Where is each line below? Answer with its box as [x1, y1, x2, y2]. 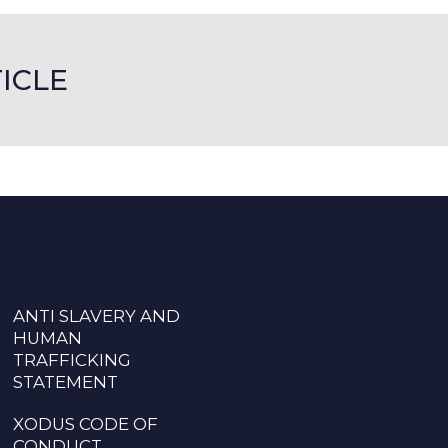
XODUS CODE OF [13, 414, 158, 435]
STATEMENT [13, 372, 118, 393]
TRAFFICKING [13, 350, 131, 371]
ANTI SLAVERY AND [13, 306, 180, 327]
